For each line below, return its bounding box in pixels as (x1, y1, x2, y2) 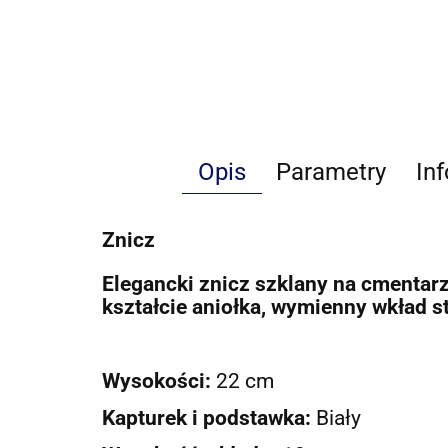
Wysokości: (102, 367, 216, 393)
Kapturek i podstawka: (102, 404, 316, 430)
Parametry (276, 158, 386, 186)
